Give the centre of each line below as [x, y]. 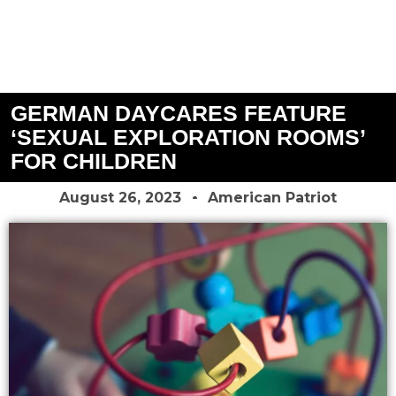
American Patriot [272, 197]
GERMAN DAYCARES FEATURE [179, 113]
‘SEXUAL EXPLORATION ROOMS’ [188, 137]
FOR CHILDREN [94, 160]
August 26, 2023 [120, 197]
